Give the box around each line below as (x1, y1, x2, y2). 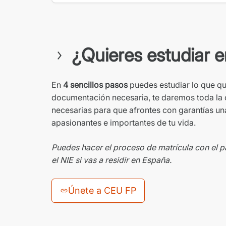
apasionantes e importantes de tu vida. (51, 118, 196, 128)
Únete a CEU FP (68, 185, 136, 196)
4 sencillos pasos (63, 80, 128, 90)
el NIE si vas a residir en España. (51, 155, 172, 165)
